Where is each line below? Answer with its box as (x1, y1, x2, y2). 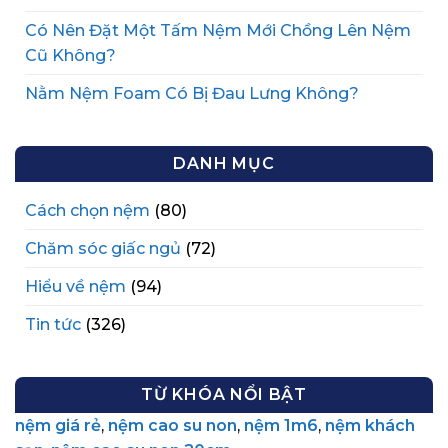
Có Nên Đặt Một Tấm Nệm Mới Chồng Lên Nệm (25, 20, 411, 40)
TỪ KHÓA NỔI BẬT (141, 384, 307, 404)
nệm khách (325, 415, 415, 435)
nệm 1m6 (244, 415, 318, 435)
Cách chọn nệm (25, 200, 150, 220)
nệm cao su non (108, 415, 237, 435)
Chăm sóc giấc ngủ (25, 238, 181, 258)
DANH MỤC (173, 153, 275, 173)
